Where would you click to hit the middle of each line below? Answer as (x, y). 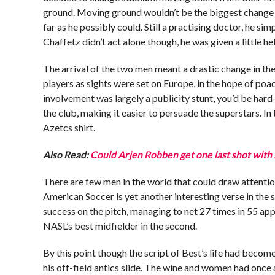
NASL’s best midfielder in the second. (120, 226)
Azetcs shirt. (69, 127)
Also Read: (67, 154)
